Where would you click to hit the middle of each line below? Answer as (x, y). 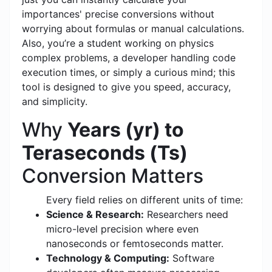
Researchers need (186, 215)
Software (192, 258)
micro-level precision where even (122, 229)
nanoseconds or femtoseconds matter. (135, 244)
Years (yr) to (126, 130)
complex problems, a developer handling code (129, 58)
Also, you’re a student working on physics (118, 43)
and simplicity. (55, 102)
